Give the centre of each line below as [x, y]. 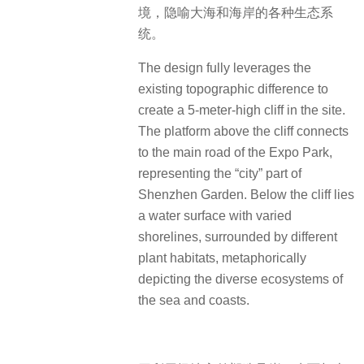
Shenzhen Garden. [193, 195]
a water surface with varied [215, 216]
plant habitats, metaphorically [222, 258]
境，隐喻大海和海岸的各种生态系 [236, 12]
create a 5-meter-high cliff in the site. [242, 110]
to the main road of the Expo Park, [235, 153]
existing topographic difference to [233, 89]
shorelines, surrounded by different [238, 237]
